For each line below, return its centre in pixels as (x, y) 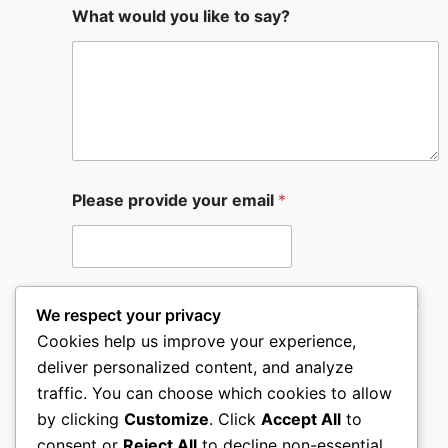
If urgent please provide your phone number (245, 307)
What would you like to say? (181, 15)
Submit (115, 420)
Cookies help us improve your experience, (196, 341)
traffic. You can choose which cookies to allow (214, 393)
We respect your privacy (128, 315)
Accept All (301, 419)
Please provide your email (175, 200)
